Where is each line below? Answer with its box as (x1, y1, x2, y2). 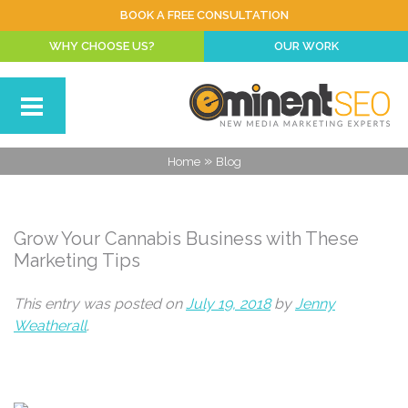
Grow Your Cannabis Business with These (14, 228, 359, 250)
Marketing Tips (14, 250, 140, 271)
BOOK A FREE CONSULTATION (119, 8, 289, 22)
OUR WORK (273, 39, 339, 53)
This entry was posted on (14, 295, 186, 312)
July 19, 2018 (186, 295, 270, 312)
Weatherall (14, 317, 87, 334)
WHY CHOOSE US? (49, 39, 155, 53)
